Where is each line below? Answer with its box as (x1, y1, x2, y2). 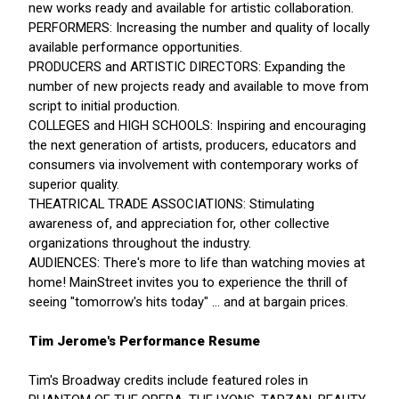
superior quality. (28, 176, 119, 193)
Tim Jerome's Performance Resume (28, 333, 260, 350)
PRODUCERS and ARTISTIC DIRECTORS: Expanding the (28, 59, 346, 76)
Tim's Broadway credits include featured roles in (28, 372, 308, 389)
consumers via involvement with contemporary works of (28, 157, 359, 174)
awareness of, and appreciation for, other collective (28, 216, 330, 232)
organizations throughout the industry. (28, 235, 251, 252)
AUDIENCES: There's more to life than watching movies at (28, 255, 365, 272)
